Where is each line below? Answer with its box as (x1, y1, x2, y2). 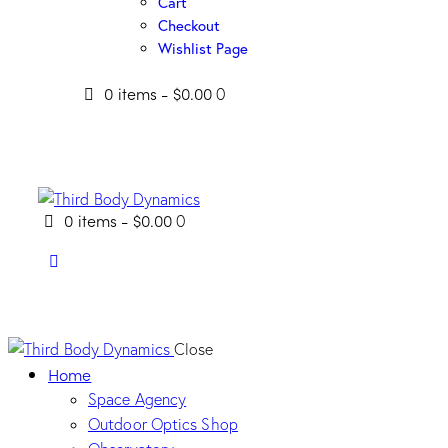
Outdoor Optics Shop (88, 413, 238, 434)
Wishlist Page (158, 38, 248, 59)
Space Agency (88, 388, 187, 409)
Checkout (158, 15, 220, 36)
